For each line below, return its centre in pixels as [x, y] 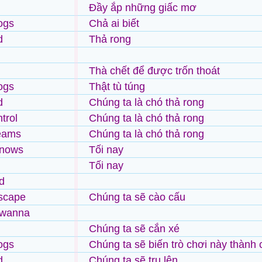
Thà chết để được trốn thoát [154, 71]
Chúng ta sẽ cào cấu [137, 197]
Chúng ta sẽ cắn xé [134, 229]
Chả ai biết [114, 23]
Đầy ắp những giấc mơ [143, 8]
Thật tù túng [117, 87]
